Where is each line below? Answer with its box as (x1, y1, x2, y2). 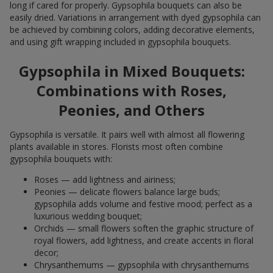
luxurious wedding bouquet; (34, 210, 142, 222)
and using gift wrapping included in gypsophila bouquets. (10, 35, 231, 48)
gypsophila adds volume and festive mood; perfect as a (34, 197, 252, 210)
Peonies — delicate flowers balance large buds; (34, 185, 220, 197)
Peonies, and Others (58, 99, 205, 120)
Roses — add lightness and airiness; (34, 173, 175, 185)
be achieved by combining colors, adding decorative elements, (10, 23, 255, 35)
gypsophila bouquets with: (10, 152, 112, 165)
